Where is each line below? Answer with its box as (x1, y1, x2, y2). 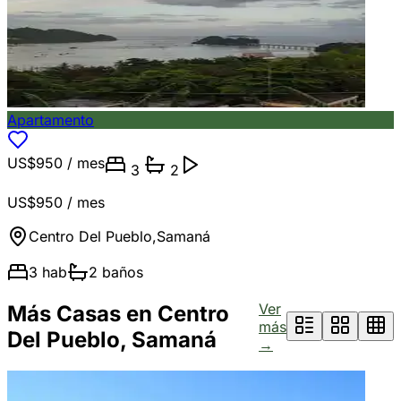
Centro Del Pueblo (29, 226, 152, 245)
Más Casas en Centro (7, 300, 229, 327)
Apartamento (7, 110, 94, 129)
